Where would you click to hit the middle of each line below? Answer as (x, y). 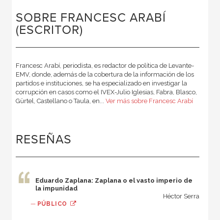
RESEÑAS (43, 140)
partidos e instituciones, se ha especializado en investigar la (101, 83)
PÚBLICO (52, 204)
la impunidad (56, 189)
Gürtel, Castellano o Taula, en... (60, 101)
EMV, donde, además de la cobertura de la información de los (105, 75)
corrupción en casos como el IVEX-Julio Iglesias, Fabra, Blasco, (106, 92)
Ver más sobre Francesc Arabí (149, 101)
